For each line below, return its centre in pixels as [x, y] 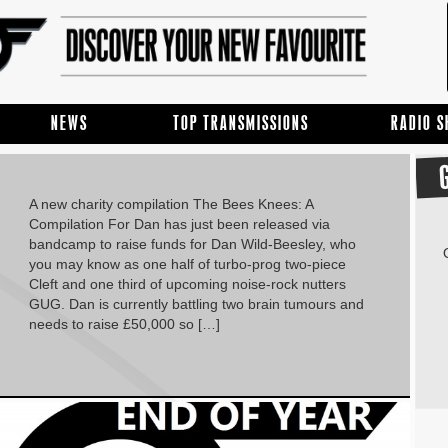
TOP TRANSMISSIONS [241, 123]
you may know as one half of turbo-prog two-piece [187, 264]
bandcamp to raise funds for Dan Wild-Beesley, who [192, 244]
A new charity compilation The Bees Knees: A [170, 204]
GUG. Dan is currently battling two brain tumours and [196, 304]
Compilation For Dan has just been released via [179, 224]
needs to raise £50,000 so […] [124, 324]
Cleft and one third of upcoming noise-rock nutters [187, 284]
